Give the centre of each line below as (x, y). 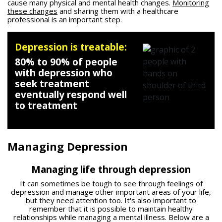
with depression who (64, 73)
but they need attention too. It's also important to (111, 200)
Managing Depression (68, 146)
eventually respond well (71, 95)
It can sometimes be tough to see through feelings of (111, 184)
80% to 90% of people (66, 62)
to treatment (46, 106)
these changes (32, 11)
